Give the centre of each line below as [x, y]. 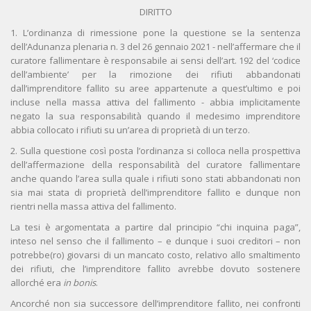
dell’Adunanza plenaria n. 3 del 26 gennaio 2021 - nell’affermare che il [155, 47]
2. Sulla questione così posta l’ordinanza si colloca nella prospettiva [155, 151]
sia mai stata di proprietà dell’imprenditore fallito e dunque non [155, 193]
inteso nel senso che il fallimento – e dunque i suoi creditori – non [155, 241]
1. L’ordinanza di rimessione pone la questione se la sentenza [155, 33]
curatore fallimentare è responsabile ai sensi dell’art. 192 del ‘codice [155, 61]
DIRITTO [155, 12]
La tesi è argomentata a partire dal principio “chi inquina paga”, [155, 227]
